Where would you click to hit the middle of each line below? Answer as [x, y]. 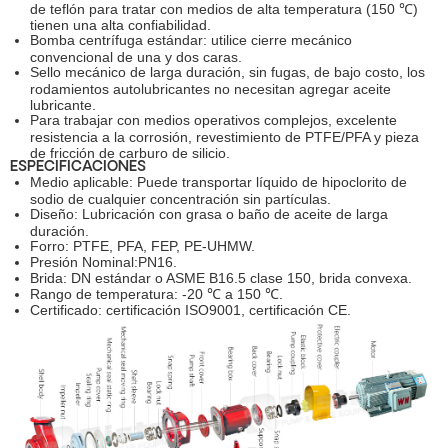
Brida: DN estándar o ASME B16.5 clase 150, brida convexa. [221, 277]
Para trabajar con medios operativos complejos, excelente [213, 119]
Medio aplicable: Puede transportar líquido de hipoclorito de [218, 181]
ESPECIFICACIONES [78, 167]
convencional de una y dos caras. [136, 56]
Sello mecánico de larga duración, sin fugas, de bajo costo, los [227, 71]
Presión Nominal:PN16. [103, 261]
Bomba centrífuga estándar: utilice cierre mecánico [191, 39]
